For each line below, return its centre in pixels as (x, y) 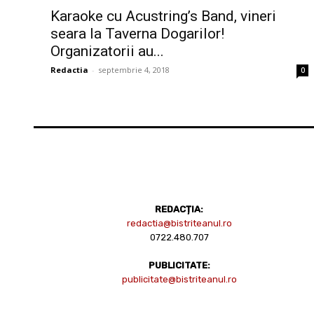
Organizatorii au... (107, 51)
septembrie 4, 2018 (134, 69)
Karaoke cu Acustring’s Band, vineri (163, 16)
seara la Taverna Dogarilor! (137, 33)
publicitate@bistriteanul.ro (179, 279)
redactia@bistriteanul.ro (179, 223)
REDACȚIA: (179, 209)
